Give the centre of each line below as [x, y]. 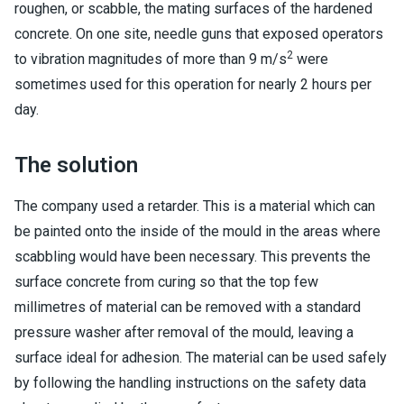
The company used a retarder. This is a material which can [195, 206]
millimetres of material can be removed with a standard [188, 307]
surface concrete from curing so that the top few [166, 282]
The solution [76, 165]
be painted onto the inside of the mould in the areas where [197, 231]
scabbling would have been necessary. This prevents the [193, 257]
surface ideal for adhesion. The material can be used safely [201, 358]
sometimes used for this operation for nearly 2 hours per [193, 84]
